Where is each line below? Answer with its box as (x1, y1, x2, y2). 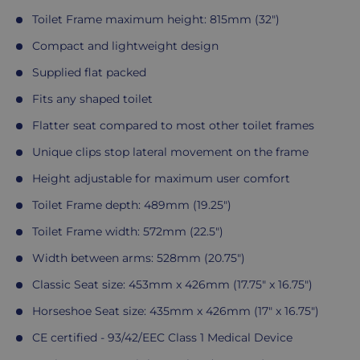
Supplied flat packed (32, 65, 146, 80)
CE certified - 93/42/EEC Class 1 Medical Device (32, 330, 292, 346)
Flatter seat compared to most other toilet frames (32, 118, 314, 133)
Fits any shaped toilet (32, 92, 153, 107)
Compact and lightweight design (32, 39, 219, 54)
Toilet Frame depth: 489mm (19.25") (32, 198, 231, 213)
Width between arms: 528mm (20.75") (32, 251, 245, 266)
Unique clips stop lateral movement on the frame (32, 145, 309, 160)
